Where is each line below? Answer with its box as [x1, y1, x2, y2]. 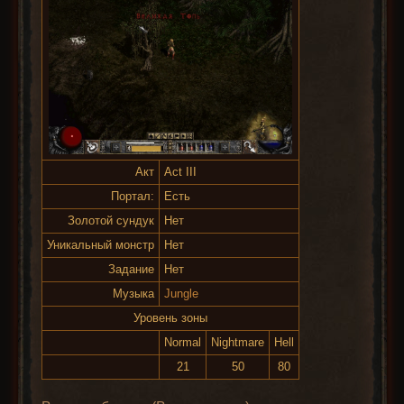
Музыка [113, 287, 155, 300]
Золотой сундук [68, 214, 155, 227]
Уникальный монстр [47, 238, 155, 252]
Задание [108, 262, 155, 276]
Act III [164, 165, 197, 179]
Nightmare [211, 335, 265, 349]
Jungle [164, 287, 199, 300]
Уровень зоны [133, 311, 208, 325]
